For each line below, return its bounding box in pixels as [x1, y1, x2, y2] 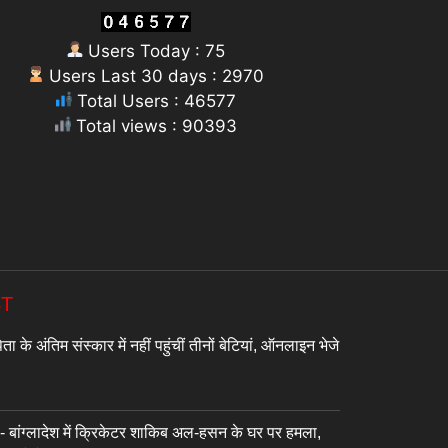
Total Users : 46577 [71, 90, 236, 111]
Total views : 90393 [70, 115, 237, 136]
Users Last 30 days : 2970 [43, 65, 264, 86]
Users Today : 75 [82, 40, 225, 61]
